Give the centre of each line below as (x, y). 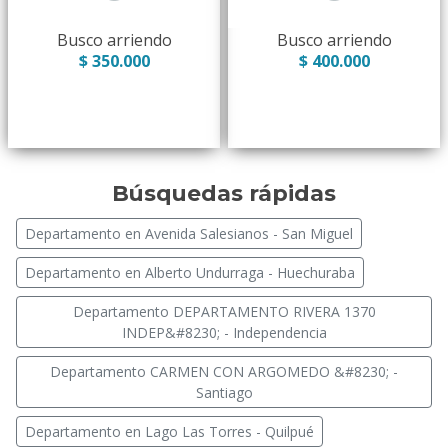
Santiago (224, 392)
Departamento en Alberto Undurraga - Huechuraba (190, 272)
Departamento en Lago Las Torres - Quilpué (169, 431)
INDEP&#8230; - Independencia (224, 332)
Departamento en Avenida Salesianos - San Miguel (189, 233)
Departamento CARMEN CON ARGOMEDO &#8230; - (224, 371)
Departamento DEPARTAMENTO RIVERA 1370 (224, 311)
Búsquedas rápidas (224, 192)
